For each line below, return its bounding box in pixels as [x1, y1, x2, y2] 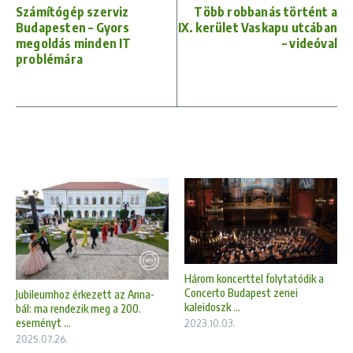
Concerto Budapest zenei [184, 285, 298, 299]
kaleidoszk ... [184, 299, 240, 314]
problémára [16, 50, 83, 67]
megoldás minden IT [16, 35, 132, 51]
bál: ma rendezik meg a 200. [16, 302, 141, 316]
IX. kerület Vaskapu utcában [177, 19, 337, 35]
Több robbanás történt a [194, 3, 337, 20]
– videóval [282, 35, 337, 51]
